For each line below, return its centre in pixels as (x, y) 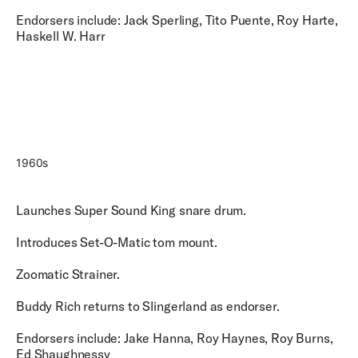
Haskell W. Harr (62, 36)
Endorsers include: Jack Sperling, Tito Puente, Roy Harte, (177, 20)
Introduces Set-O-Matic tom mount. (118, 242)
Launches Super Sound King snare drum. (133, 210)
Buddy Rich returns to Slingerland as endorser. (149, 306)
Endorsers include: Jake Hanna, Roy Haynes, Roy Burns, (175, 338)
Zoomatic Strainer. (70, 274)
